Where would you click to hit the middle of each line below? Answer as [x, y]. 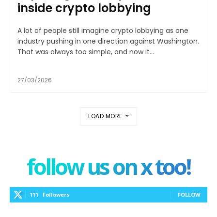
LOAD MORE [105, 116]
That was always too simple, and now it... [86, 52]
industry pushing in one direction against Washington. [108, 41]
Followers [56, 195]
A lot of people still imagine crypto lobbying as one [103, 31]
